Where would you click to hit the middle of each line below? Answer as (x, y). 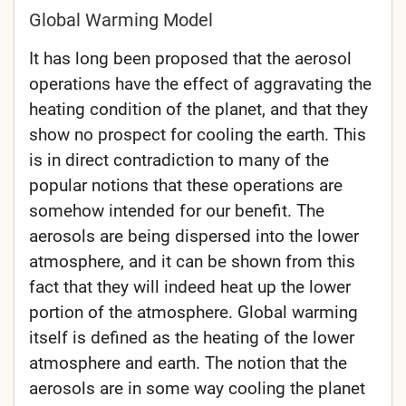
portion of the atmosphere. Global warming (193, 313)
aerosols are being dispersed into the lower (194, 237)
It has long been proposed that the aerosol (190, 59)
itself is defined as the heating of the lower (192, 338)
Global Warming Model (121, 20)
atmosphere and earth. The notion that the (188, 363)
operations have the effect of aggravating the (200, 84)
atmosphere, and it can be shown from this (192, 262)
